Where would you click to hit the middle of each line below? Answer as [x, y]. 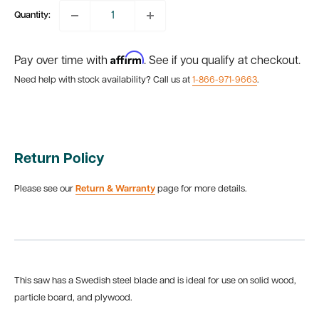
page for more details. [201, 189]
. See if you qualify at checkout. [222, 61]
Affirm [127, 58]
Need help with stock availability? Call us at [103, 80]
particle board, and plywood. [73, 298]
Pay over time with [62, 61]
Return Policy [59, 159]
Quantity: [32, 15]
